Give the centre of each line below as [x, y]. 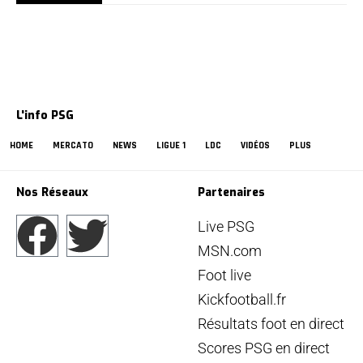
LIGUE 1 [171, 146]
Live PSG [226, 227]
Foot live [224, 275]
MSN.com [230, 251]
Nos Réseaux [52, 193]
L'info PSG [45, 116]
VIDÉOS [255, 146]
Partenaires [231, 193]
